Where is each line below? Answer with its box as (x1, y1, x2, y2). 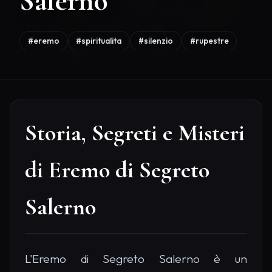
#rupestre (189, 35, 229, 46)
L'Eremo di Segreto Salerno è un (25, 251, 247, 267)
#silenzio (138, 35, 173, 46)
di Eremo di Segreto (25, 156, 209, 185)
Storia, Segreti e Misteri (25, 119, 245, 148)
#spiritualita (76, 35, 122, 46)
